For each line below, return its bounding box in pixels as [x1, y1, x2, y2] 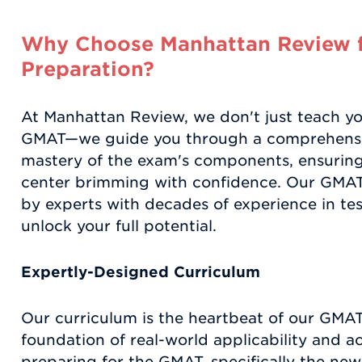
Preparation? [21, 57, 154, 81]
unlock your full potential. [21, 217, 221, 235]
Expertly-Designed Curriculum [21, 263, 260, 281]
